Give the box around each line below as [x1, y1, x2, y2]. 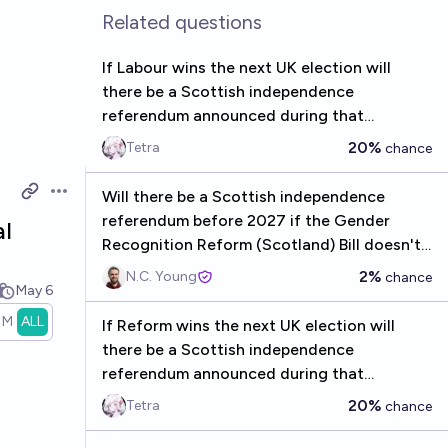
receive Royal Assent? [101, 259, 266, 278]
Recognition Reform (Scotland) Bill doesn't [101, 235, 421, 254]
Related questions [101, 10, 262, 34]
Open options [47, 191, 148, 211]
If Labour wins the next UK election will [101, 58, 391, 77]
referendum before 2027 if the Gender [101, 211, 390, 230]
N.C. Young [125, 268, 197, 285]
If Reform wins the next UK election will [101, 316, 395, 335]
